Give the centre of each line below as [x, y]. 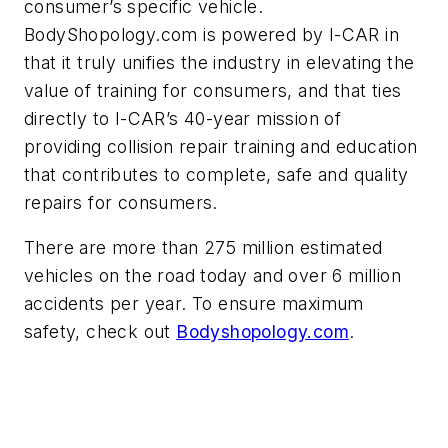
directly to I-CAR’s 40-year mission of [183, 118]
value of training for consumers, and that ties [213, 90]
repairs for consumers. [124, 202]
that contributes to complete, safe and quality [216, 174]
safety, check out [100, 332]
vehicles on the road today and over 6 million [212, 276]
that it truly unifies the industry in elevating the [219, 62]
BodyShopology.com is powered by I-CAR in [211, 34]
